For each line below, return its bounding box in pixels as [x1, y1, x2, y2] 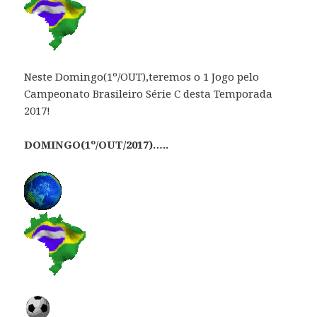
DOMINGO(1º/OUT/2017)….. [24, 137, 169, 151]
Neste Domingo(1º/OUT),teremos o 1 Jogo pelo [24, 69, 260, 83]
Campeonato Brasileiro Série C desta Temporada [24, 86, 273, 100]
